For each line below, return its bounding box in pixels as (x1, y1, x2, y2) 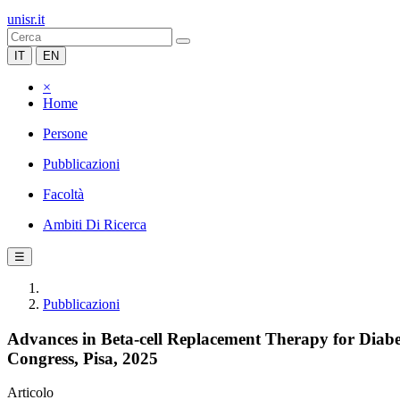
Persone (43, 126, 87, 141)
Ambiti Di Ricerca (43, 217, 146, 232)
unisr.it (7, 12, 45, 27)
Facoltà (43, 187, 84, 202)
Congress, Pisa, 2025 (7, 348, 158, 368)
